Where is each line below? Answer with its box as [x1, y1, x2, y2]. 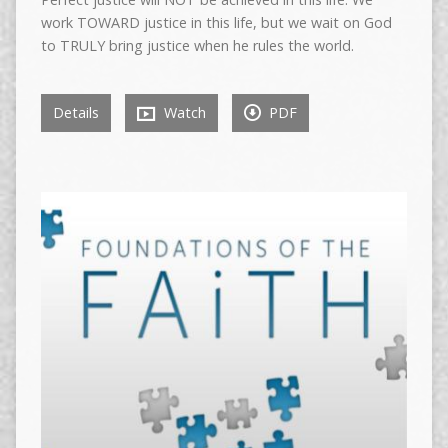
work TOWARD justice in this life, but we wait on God [40, 13, 392, 33]
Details [52, 103, 99, 123]
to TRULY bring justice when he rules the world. [40, 36, 354, 56]
